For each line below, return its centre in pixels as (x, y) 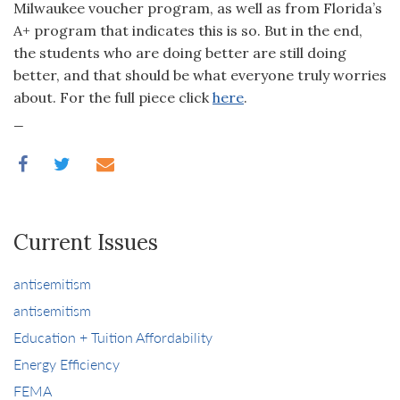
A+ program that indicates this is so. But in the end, (188, 30)
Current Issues (86, 242)
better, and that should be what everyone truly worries (200, 75)
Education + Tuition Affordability (113, 337)
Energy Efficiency (67, 364)
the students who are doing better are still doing (180, 53)
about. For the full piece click (113, 97)
